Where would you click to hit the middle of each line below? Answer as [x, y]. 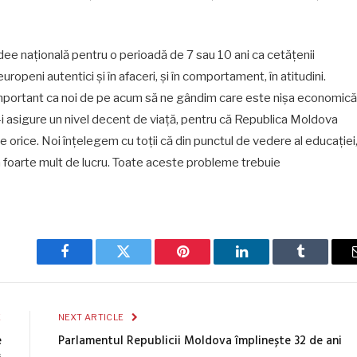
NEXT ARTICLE [92, 317]
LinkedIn [267, 263]
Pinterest [206, 263]
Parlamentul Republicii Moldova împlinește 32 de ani [200, 341]
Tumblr [320, 263]
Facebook [91, 263]
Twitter [143, 263]
